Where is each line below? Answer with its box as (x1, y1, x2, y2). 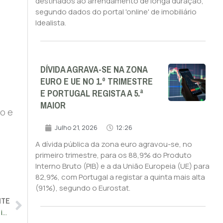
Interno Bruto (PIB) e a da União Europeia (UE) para (35, 161, 210, 172)
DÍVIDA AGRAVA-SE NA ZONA (40, 61, 147, 79)
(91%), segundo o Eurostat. (35, 183, 130, 194)
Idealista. (35, 17, 66, 28)
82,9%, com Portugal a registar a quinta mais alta (35, 172, 205, 183)
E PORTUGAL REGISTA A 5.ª (40, 85, 143, 103)
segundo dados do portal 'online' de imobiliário (35, 6, 197, 17)
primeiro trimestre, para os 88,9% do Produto (35, 150, 192, 161)
